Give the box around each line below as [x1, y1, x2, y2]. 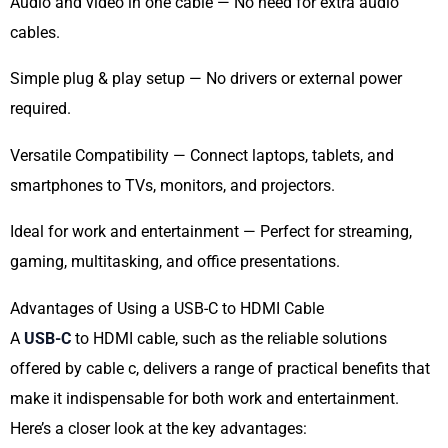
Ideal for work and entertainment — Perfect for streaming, [10, 222, 412, 242]
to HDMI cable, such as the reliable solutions [71, 328, 387, 348]
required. [10, 99, 71, 119]
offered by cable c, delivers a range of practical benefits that [10, 358, 430, 378]
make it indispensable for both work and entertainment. [10, 388, 399, 408]
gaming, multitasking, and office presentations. [10, 252, 340, 272]
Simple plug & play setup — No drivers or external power [10, 69, 402, 89]
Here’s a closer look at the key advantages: [10, 418, 307, 438]
